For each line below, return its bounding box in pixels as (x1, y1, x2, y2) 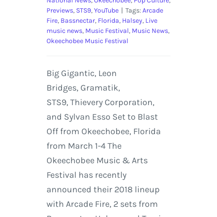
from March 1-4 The (46, 140, 122, 151)
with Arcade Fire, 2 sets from (46, 198, 158, 209)
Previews (46, 6, 73, 15)
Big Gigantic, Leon (46, 67, 117, 78)
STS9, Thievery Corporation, (46, 96, 155, 108)
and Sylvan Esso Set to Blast (46, 111, 158, 122)
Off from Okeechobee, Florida (46, 125, 161, 137)
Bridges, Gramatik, (46, 82, 120, 93)
